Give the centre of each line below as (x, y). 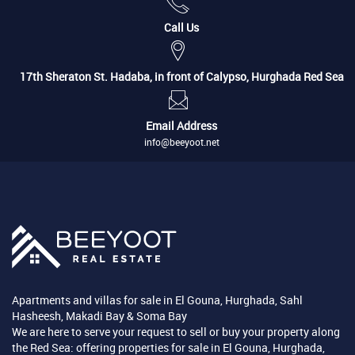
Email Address (181, 126)
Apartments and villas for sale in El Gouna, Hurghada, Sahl (157, 300)
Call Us (181, 28)
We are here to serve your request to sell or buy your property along (176, 332)
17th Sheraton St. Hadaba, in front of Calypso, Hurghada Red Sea (181, 77)
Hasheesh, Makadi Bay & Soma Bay (99, 316)
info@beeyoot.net (181, 142)
